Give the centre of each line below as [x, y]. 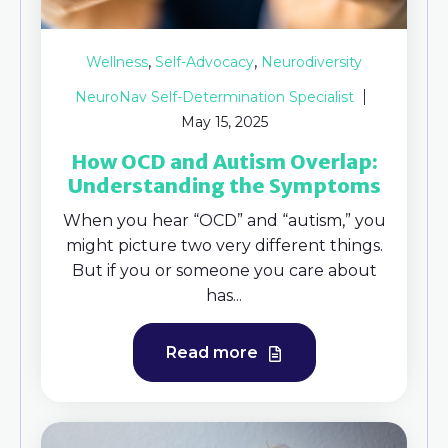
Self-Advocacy [204, 62]
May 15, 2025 [224, 122]
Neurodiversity [311, 62]
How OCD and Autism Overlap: [224, 162]
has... [224, 296]
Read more [213, 353]
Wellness [117, 62]
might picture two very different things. [224, 246]
